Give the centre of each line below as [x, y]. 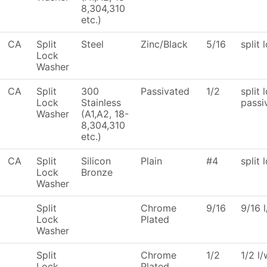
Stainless [101, 103]
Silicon [96, 161]
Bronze [97, 172]
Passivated [165, 91]
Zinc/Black [164, 44]
